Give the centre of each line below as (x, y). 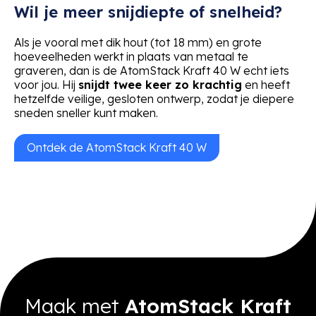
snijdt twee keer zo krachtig (160, 84)
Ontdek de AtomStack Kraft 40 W (117, 147)
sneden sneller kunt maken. (86, 113)
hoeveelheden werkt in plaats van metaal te (131, 56)
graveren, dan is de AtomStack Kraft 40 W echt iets (152, 70)
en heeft (266, 84)
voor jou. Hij (46, 84)
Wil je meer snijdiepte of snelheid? (148, 12)
